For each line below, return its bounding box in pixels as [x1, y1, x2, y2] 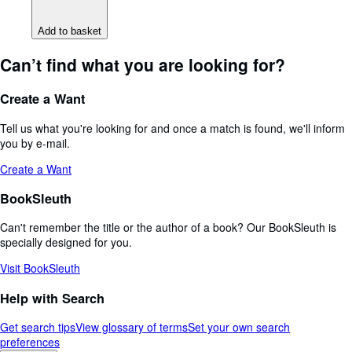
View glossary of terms [75, 319, 188, 335]
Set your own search [188, 319, 290, 335]
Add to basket [38, 25, 101, 38]
